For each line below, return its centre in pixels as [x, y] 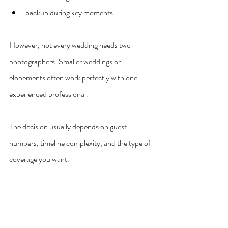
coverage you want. [39, 159]
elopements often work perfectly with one [74, 78]
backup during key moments [69, 13]
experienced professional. [49, 94]
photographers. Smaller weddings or [66, 62]
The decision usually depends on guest [69, 127]
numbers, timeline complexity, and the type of [81, 143]
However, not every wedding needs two [71, 45]
